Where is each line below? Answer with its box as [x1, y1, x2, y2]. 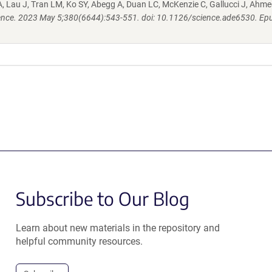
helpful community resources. [15, 235, 143, 247]
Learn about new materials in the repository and [15, 222, 220, 234]
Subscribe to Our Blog [15, 186, 189, 210]
